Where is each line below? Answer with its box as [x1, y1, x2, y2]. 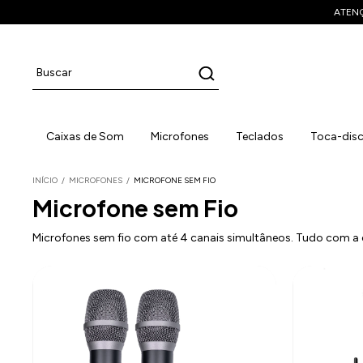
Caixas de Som [45, 130, 124, 143]
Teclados [235, 130, 284, 143]
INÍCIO [32, 175, 58, 186]
